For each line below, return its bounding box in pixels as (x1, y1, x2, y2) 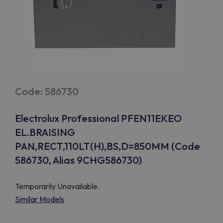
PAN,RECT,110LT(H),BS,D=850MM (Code (15, 140, 200, 152)
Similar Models (15, 194, 64, 204)
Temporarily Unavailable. (15, 181, 100, 191)
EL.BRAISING (15, 126, 75, 138)
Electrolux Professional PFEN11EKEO (15, 112, 182, 124)
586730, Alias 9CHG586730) (15, 154, 142, 166)
